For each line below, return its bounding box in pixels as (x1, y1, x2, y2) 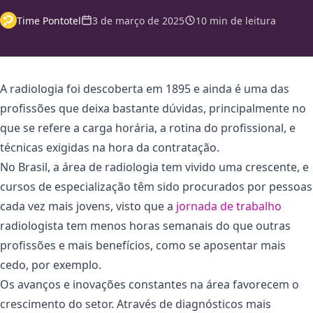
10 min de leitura (196, 13, 276, 27)
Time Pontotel (17, 13, 81, 27)
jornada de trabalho (176, 198, 282, 214)
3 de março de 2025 (92, 13, 184, 27)
